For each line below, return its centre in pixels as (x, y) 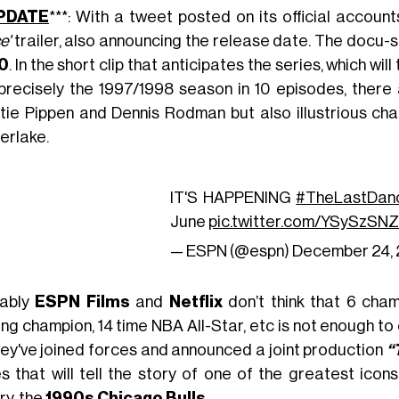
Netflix (195, 302)
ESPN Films (82, 302)
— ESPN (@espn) (232, 252)
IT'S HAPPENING (233, 198)
